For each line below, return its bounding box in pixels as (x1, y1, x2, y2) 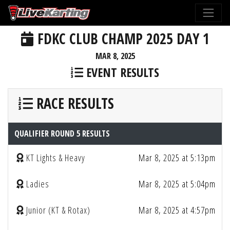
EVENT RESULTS (83, 64, 159, 81)
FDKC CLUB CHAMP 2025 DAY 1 (33, 29, 209, 48)
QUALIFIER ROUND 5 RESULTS (14, 128, 110, 139)
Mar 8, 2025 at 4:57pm (139, 204, 216, 216)
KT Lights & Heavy (26, 151, 85, 164)
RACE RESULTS (33, 93, 114, 113)
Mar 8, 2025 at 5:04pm (139, 178, 216, 190)
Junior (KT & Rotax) (26, 204, 90, 216)
